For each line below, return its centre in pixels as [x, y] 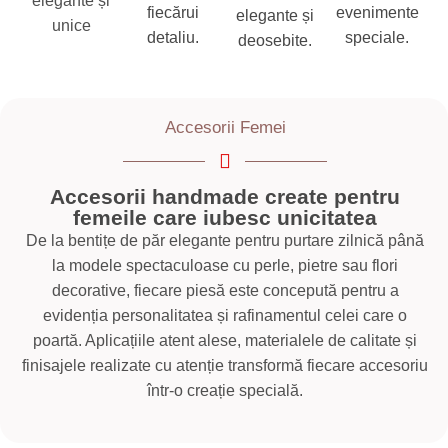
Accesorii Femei [225, 128]
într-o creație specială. [225, 391]
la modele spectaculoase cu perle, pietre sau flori [225, 266]
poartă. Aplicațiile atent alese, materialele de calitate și [225, 341]
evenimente [377, 13]
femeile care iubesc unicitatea [225, 218]
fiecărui [173, 13]
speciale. [377, 38]
